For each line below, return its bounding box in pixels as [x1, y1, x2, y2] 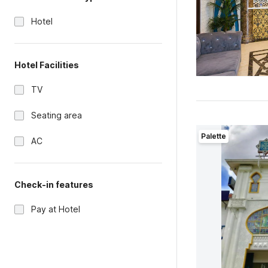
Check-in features [14, 179, 93, 190]
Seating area [31, 110, 82, 120]
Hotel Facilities [14, 60, 79, 70]
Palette [200, 132, 226, 141]
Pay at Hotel [31, 204, 80, 214]
